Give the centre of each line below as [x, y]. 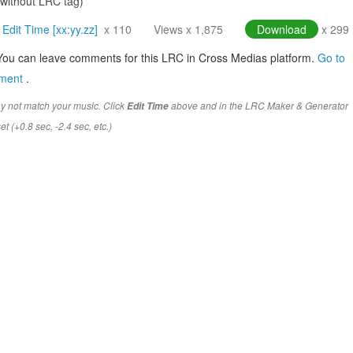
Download [282, 30]
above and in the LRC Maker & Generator [258, 106]
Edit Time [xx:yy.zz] [50, 30]
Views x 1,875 [188, 30]
